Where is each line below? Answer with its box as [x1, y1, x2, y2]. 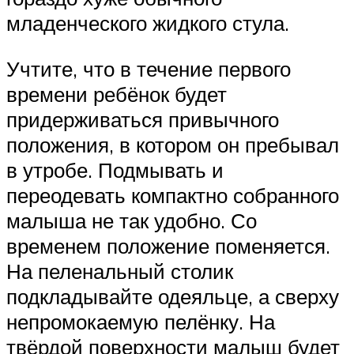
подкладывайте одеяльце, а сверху [6, 283, 339, 309]
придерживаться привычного [6, 106, 279, 132]
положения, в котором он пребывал [6, 131, 339, 157]
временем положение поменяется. [6, 232, 330, 258]
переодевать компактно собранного [6, 182, 339, 208]
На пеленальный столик [6, 258, 233, 284]
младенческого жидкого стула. [6, 10, 289, 36]
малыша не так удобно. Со [6, 207, 257, 233]
